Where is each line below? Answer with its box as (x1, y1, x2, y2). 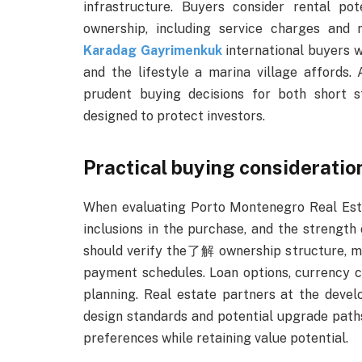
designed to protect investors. (83, 107, 265, 124)
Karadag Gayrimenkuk (83, 42, 222, 58)
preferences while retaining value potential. (83, 330, 348, 347)
